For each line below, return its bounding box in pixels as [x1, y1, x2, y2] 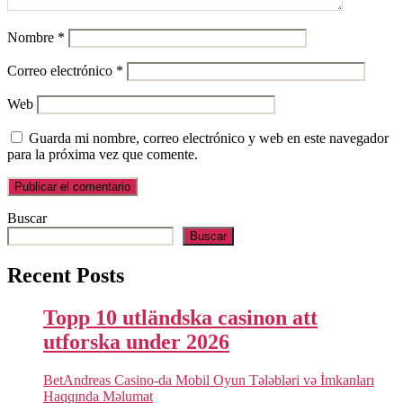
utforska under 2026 [43, 329, 229, 354]
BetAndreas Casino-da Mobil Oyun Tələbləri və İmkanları [43, 372, 374, 388]
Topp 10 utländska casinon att [43, 305, 318, 329]
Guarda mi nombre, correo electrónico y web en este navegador [29, 130, 389, 146]
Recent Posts [7, 263, 124, 287]
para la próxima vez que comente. [7, 146, 198, 162]
